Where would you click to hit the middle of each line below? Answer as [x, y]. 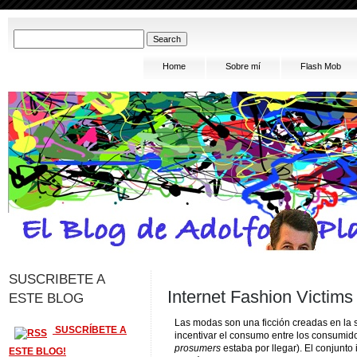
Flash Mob [321, 66]
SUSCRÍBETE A [90, 330]
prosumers [198, 348]
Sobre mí [243, 66]
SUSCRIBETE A [57, 279]
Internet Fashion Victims [260, 297]
